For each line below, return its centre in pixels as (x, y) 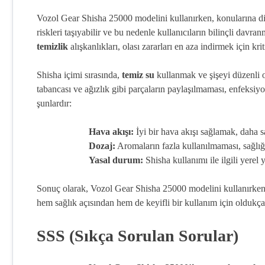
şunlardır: (54, 103)
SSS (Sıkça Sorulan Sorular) (138, 236)
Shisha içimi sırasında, (79, 75)
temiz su (138, 75)
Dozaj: (102, 146)
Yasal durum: (116, 160)
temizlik (52, 46)
